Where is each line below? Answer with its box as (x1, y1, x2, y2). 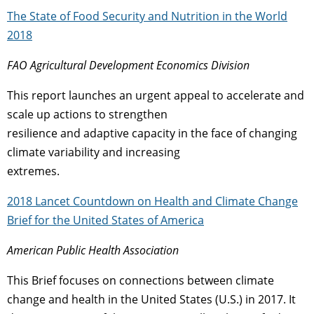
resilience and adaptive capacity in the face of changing (7, 125, 297, 141)
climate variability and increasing (7, 144, 180, 160)
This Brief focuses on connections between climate (7, 272, 274, 288)
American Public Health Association (7, 242, 179, 258)
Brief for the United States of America (7, 212, 204, 228)
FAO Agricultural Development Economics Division (7, 57, 250, 73)
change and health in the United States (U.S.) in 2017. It (7, 291, 296, 307)
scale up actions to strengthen (7, 106, 168, 122)
